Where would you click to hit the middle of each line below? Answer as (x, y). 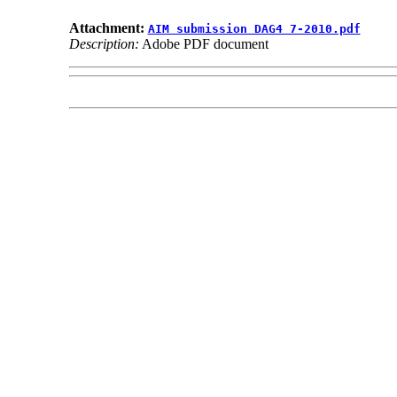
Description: (104, 44)
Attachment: (108, 28)
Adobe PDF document (203, 44)
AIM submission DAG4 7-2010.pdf (254, 29)
